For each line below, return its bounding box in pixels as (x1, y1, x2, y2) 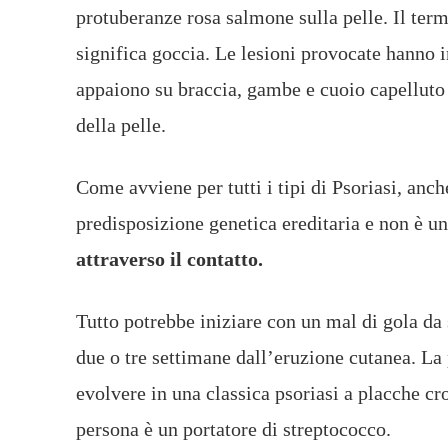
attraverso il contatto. (76, 247, 263, 270)
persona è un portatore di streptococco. (76, 417, 391, 440)
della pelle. (76, 113, 166, 136)
